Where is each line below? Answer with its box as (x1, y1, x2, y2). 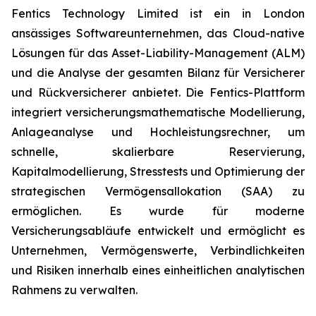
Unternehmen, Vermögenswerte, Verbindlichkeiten (11, 243, 305, 258)
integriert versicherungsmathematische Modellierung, (11, 105, 305, 120)
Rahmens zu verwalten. (11, 283, 138, 298)
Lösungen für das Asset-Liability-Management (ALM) (11, 46, 305, 61)
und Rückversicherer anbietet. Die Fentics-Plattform (11, 85, 305, 100)
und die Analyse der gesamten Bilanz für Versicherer (11, 66, 305, 80)
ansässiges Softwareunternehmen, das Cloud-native (11, 26, 305, 41)
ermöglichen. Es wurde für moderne (11, 204, 305, 219)
